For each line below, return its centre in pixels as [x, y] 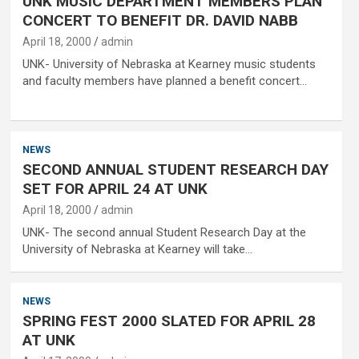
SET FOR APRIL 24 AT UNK [115, 189]
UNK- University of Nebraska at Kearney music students [169, 64]
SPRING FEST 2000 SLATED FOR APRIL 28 [169, 321]
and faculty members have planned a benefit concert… [164, 81]
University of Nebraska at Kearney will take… [137, 249]
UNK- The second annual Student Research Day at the [164, 232]
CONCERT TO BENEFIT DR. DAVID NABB [160, 20]
